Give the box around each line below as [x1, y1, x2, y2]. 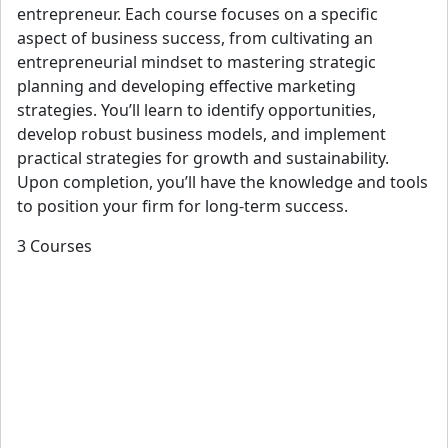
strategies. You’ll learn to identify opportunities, [17, 98, 376, 121]
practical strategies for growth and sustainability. [17, 146, 389, 169]
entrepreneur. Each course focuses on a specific [17, 2, 378, 25]
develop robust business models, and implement [17, 122, 386, 145]
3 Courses [17, 234, 92, 257]
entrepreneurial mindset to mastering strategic [17, 50, 376, 73]
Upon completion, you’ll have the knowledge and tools [17, 170, 428, 193]
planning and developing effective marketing [17, 74, 356, 97]
